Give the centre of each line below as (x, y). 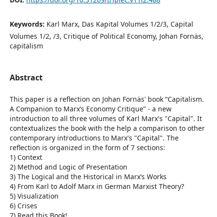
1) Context (26, 157)
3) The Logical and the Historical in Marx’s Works (88, 177)
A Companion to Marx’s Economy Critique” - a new (90, 109)
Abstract (26, 77)
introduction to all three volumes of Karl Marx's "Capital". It (106, 119)
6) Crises (23, 206)
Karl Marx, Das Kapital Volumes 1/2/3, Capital (120, 24)
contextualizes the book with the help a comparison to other (107, 128)
